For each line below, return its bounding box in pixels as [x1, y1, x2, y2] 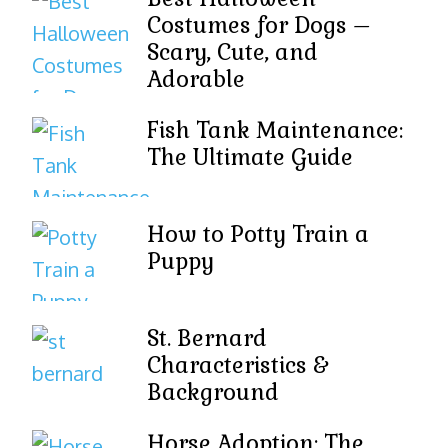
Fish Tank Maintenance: [147, 115, 403, 145]
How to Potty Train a [147, 219, 369, 249]
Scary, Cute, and [147, 37, 318, 67]
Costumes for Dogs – [147, 10, 370, 40]
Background [147, 377, 279, 407]
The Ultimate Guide [147, 142, 353, 172]
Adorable [147, 64, 245, 94]
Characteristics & [147, 350, 328, 380]
